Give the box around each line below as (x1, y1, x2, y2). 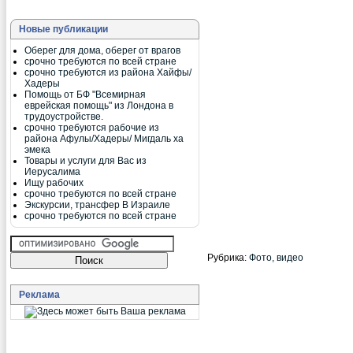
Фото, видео (249, 251, 303, 263)
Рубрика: (207, 251, 247, 263)
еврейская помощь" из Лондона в (24, 99, 173, 111)
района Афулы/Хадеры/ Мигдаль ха (24, 132, 184, 144)
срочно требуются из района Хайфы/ (24, 66, 191, 78)
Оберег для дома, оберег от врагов (24, 44, 180, 56)
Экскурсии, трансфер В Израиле (24, 199, 170, 210)
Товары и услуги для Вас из (24, 154, 147, 166)
